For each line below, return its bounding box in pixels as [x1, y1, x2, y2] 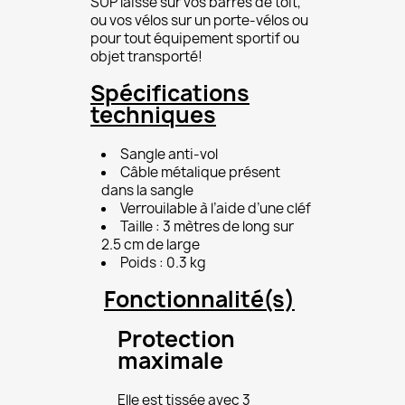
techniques [90, 99, 216, 130]
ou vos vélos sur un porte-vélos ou [90, 11, 308, 30]
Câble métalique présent [120, 163, 280, 182]
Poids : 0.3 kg [120, 253, 206, 272]
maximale [118, 345, 223, 376]
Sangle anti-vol [120, 145, 218, 164]
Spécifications [90, 78, 250, 108]
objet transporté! [90, 47, 202, 66]
